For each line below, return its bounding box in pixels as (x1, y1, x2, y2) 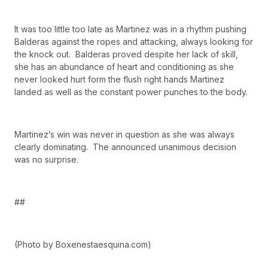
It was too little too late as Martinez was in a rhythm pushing (14, 24, 246, 35)
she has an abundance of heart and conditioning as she (14, 62, 234, 72)
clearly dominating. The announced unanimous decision (14, 141, 236, 152)
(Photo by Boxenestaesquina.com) (14, 239, 151, 249)
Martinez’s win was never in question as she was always (14, 129, 234, 139)
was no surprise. (14, 154, 78, 165)
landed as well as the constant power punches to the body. (14, 87, 248, 98)
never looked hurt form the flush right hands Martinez (14, 74, 224, 85)
